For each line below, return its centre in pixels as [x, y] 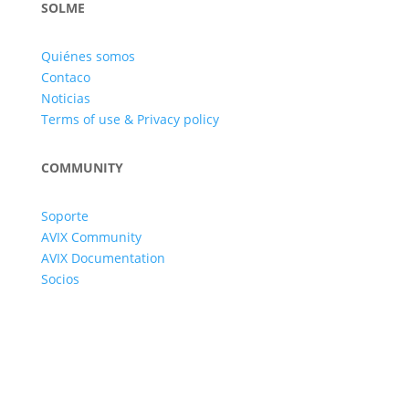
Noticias [65, 99]
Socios [60, 279]
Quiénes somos [88, 57]
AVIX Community [91, 237]
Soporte [64, 216]
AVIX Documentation [103, 258]
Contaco [65, 78]
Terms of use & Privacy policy [130, 120]
